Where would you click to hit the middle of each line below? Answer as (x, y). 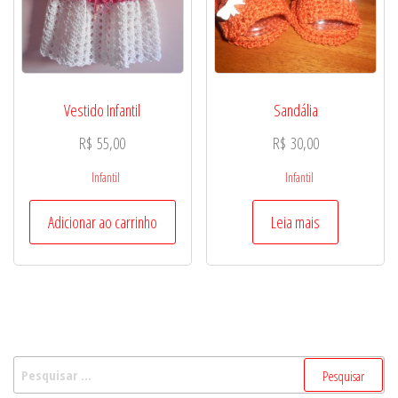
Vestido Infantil (103, 111)
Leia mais (296, 223)
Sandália (295, 111)
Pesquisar (40, 366)
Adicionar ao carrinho (102, 223)
